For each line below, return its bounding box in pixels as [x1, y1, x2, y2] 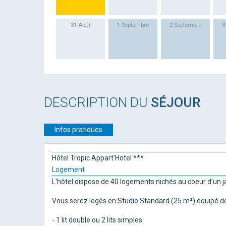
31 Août [70, 22, 90, 29]
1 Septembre [117, 22, 149, 29]
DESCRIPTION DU [44, 94, 151, 110]
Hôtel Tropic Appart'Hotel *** [52, 153, 144, 162]
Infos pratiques [54, 125, 102, 134]
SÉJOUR [151, 94, 200, 110]
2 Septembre [169, 22, 202, 29]
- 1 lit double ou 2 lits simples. [52, 215, 144, 224]
